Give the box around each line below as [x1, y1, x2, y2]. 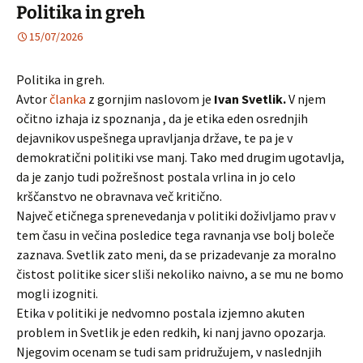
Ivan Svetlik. [211, 91, 286, 107]
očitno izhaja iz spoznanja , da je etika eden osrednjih [16, 110, 308, 126]
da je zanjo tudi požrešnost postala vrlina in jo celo [16, 169, 296, 185]
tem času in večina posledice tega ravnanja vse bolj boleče [16, 227, 335, 243]
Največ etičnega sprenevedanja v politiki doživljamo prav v [16, 207, 335, 224]
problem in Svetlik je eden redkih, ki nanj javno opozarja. [16, 324, 326, 340]
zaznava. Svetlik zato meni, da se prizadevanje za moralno [16, 246, 336, 263]
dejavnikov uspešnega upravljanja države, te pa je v [16, 130, 293, 146]
